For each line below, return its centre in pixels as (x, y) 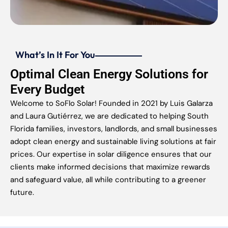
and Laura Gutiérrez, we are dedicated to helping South (109, 116)
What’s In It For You (55, 54)
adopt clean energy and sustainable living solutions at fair (113, 141)
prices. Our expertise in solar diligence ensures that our (111, 154)
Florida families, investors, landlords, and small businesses (114, 129)
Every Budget (47, 89)
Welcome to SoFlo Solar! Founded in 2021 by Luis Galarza (111, 103)
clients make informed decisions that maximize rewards (110, 167)
